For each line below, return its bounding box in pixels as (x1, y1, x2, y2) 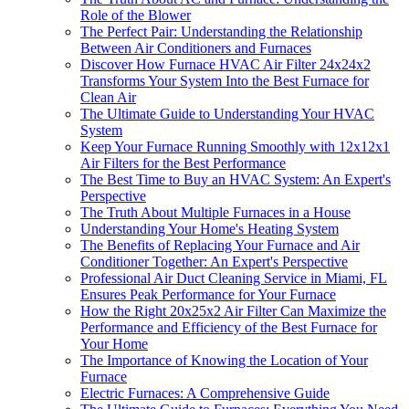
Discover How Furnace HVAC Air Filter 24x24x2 (80, 56, 371, 72)
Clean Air (80, 89, 136, 105)
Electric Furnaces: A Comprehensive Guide (80, 384, 330, 401)
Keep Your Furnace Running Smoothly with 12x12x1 (80, 138, 390, 154)
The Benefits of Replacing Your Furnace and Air (80, 236, 360, 253)
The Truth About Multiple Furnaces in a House (80, 204, 351, 220)
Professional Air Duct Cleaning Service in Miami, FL (80, 269, 387, 286)
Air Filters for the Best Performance (80, 154, 286, 171)
